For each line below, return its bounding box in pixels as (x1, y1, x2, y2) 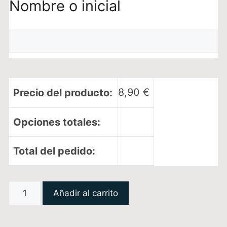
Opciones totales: (13, 116, 100, 129)
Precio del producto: (13, 87, 112, 99)
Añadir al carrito (53, 188, 118, 199)
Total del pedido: (13, 145, 95, 158)
